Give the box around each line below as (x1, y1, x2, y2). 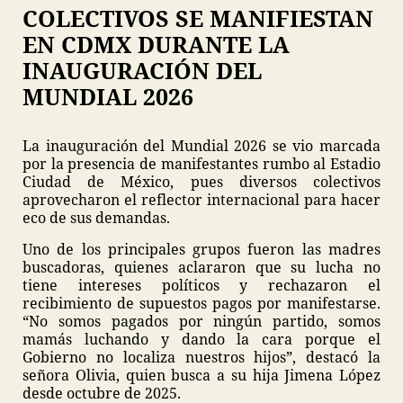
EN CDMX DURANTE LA (22, 29, 290, 59)
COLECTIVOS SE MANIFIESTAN (22, 3, 373, 33)
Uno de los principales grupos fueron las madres (22, 239, 381, 259)
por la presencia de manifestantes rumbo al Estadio (22, 154, 381, 174)
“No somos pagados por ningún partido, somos (22, 311, 381, 331)
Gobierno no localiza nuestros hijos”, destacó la (22, 347, 381, 367)
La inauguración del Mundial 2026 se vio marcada (22, 136, 381, 156)
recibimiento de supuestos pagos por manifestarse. (22, 293, 381, 313)
